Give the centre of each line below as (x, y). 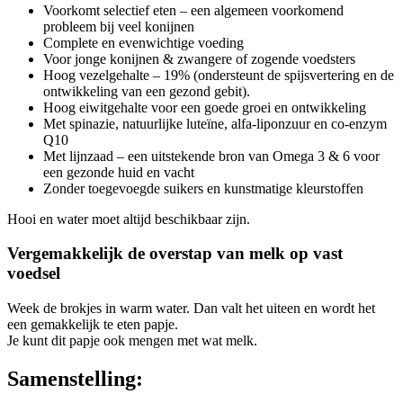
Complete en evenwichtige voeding (143, 42)
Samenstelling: (75, 379)
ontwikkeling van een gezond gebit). (147, 91)
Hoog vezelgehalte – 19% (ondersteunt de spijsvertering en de (219, 75)
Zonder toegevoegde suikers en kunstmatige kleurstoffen (203, 188)
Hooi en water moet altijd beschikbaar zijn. (129, 219)
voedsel (34, 273)
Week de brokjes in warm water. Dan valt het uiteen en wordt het (191, 309)
